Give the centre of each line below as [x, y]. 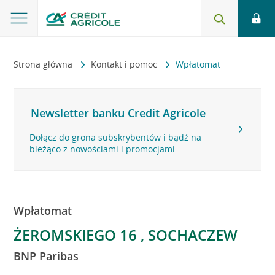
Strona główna [45, 64]
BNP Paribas [46, 256]
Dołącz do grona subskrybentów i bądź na [116, 137]
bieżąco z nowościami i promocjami [103, 149]
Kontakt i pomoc [126, 64]
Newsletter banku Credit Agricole [118, 113]
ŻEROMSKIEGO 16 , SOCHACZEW [126, 235]
